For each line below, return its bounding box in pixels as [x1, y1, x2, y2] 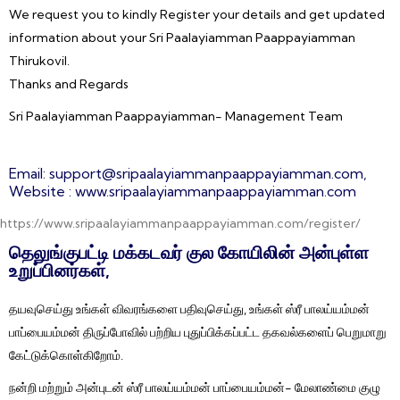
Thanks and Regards [9, 76, 129, 92]
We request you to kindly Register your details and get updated [9, 6, 385, 22]
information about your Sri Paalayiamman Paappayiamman [9, 29, 355, 46]
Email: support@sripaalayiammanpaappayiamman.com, [9, 164, 371, 182]
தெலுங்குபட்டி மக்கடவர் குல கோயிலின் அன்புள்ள [9, 241, 369, 263]
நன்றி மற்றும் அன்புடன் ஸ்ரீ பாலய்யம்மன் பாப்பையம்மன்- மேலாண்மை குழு [9, 379, 380, 396]
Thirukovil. [9, 53, 70, 69]
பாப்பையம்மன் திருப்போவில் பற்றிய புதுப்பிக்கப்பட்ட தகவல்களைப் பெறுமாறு [9, 324, 387, 340]
